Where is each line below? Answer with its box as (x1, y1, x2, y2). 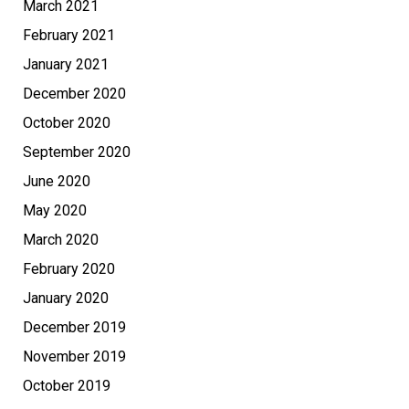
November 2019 (23, 348, 126, 366)
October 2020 (23, 114, 110, 132)
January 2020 (23, 289, 109, 308)
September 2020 (23, 143, 131, 162)
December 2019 (23, 319, 126, 337)
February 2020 (23, 260, 115, 278)
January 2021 (23, 56, 109, 74)
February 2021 (23, 26, 115, 45)
